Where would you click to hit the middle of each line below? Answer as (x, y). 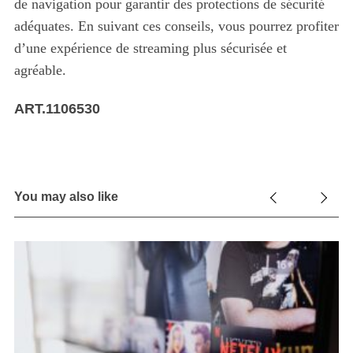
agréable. (40, 71)
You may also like (66, 197)
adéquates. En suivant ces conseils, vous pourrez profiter (176, 26)
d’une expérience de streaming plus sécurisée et (150, 48)
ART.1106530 (57, 109)
